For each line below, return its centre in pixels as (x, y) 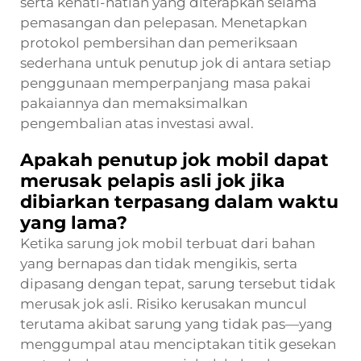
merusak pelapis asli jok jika (153, 180)
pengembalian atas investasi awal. (137, 123)
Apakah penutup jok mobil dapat (174, 160)
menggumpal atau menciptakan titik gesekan (178, 344)
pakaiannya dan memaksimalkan (134, 103)
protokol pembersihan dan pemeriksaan (159, 42)
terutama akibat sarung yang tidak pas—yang (176, 324)
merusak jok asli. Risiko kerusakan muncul (164, 303)
